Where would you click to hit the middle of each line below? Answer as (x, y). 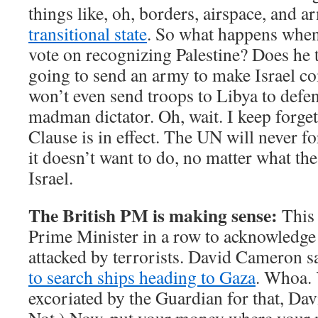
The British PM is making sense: (153, 215)
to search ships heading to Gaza (142, 277)
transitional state (88, 33)
